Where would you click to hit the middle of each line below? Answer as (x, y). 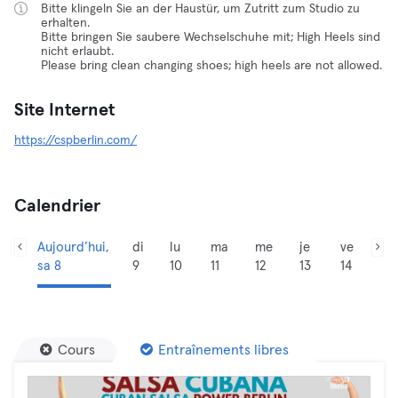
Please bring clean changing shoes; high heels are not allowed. (211, 66)
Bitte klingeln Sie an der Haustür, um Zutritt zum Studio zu (200, 9)
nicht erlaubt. (77, 52)
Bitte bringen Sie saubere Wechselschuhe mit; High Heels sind (211, 37)
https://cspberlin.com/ (76, 140)
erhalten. (65, 23)
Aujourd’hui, (73, 247)
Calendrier (57, 206)
